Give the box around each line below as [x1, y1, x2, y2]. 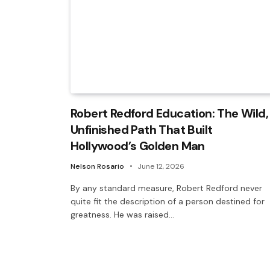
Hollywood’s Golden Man [71, 137, 205, 154]
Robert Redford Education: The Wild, [71, 105, 268, 121]
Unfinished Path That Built [71, 121, 213, 137]
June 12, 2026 [137, 161, 184, 171]
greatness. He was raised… [71, 209, 174, 220]
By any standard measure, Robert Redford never [71, 182, 262, 193]
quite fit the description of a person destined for [71, 195, 265, 207]
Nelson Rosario [71, 161, 124, 171]
